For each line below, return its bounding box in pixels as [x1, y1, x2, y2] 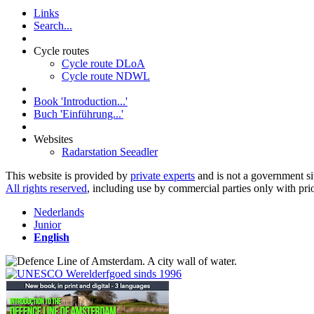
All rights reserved [6, 182, 87, 195]
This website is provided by [6, 170, 130, 182]
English [34, 231, 69, 244]
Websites [34, 133, 73, 146]
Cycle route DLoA [62, 57, 145, 70]
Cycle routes [34, 45, 89, 57]
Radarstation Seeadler [62, 146, 158, 158]
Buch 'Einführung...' [34, 108, 123, 121]
